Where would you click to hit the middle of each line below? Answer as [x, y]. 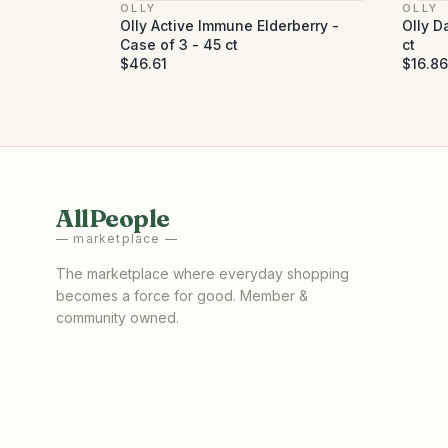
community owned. [117, 317]
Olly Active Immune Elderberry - [229, 25]
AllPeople [113, 218]
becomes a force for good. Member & [182, 295]
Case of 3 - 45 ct [179, 44]
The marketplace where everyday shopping [202, 273]
